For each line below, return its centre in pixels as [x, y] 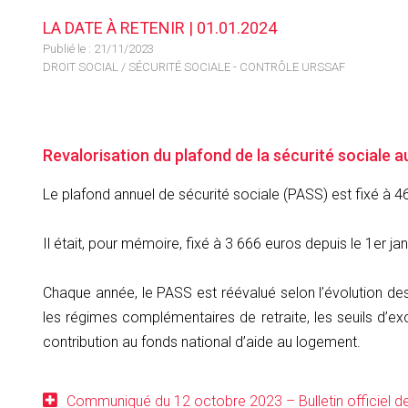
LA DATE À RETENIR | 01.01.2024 [160, 28]
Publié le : [68, 49]
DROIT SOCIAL [81, 67]
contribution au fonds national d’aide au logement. [204, 342]
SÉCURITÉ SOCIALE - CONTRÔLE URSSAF [237, 67]
